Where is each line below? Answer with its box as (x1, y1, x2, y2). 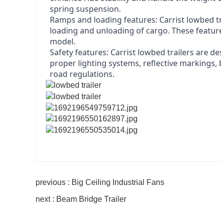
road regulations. (50, 69, 114, 80)
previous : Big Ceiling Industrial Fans (36, 178, 164, 187)
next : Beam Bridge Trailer (36, 195, 126, 204)
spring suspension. (50, 3, 121, 15)
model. (50, 36, 75, 47)
